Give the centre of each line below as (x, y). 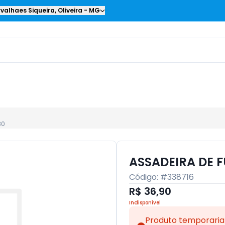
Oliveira (70, 10)
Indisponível (145, 203)
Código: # (148, 177)
